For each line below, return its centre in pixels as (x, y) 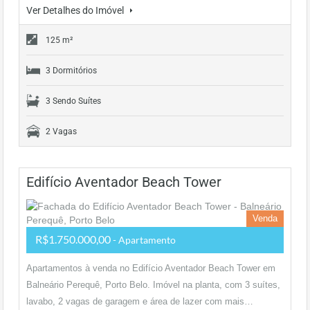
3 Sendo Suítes (73, 101)
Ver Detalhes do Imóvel (76, 10)
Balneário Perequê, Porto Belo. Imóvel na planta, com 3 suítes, (153, 285)
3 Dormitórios (71, 71)
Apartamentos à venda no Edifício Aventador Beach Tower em (151, 268)
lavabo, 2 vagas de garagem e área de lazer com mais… (140, 301)
